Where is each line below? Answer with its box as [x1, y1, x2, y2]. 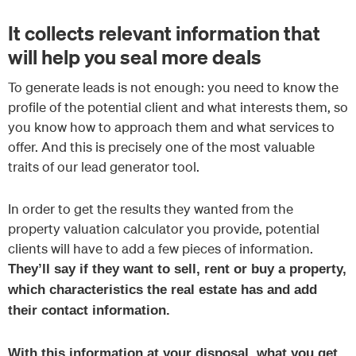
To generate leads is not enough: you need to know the [8, 79, 339, 96]
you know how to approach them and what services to [8, 118, 335, 136]
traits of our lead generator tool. [8, 158, 199, 176]
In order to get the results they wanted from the [8, 199, 293, 217]
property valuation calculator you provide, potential [8, 219, 319, 237]
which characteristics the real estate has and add [8, 281, 317, 297]
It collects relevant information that [8, 19, 320, 45]
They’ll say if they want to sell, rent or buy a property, [8, 261, 346, 277]
